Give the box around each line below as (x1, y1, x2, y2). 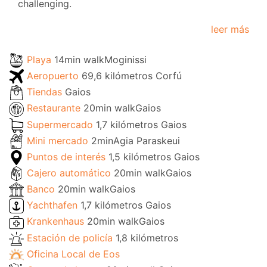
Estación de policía (27, 231, 116, 244)
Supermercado (27, 118, 96, 131)
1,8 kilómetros (116, 231, 178, 244)
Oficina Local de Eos (27, 247, 120, 260)
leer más (211, 23, 249, 35)
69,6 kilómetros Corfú (82, 70, 182, 82)
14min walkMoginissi (54, 54, 147, 66)
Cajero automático (27, 166, 114, 179)
